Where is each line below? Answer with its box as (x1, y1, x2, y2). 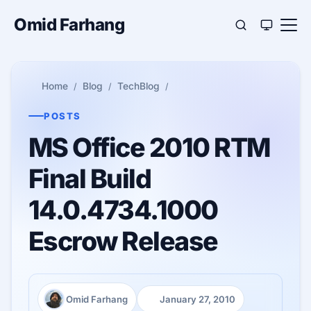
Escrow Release (28, 226, 218, 257)
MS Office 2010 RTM (28, 132, 270, 163)
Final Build (28, 163, 151, 194)
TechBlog (117, 81, 160, 92)
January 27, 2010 (160, 294, 235, 305)
